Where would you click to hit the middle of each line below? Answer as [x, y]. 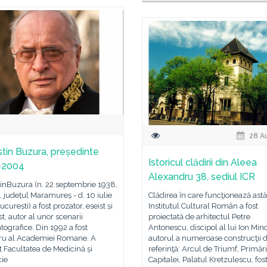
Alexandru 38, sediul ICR [202, 177]
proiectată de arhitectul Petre [199, 217]
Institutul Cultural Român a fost [203, 206]
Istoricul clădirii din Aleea [203, 162]
